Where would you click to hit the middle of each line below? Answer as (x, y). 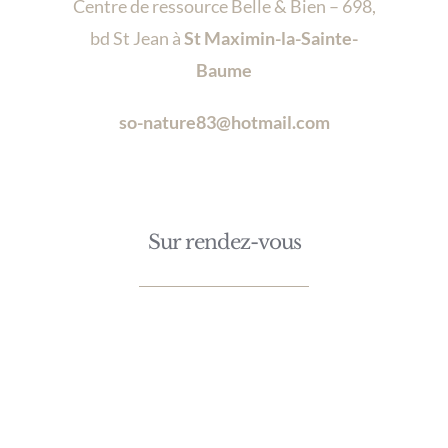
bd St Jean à (137, 38)
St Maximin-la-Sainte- (271, 38)
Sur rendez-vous (224, 242)
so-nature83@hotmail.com (224, 122)
